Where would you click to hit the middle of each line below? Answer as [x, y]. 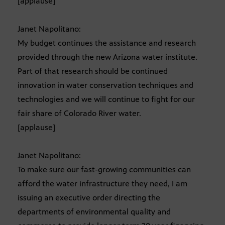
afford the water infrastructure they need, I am [102, 184]
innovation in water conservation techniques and [105, 85]
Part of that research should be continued [93, 71]
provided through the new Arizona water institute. [107, 57]
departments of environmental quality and [94, 212]
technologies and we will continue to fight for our [106, 99]
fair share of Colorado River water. [79, 114]
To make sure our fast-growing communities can [104, 170]
